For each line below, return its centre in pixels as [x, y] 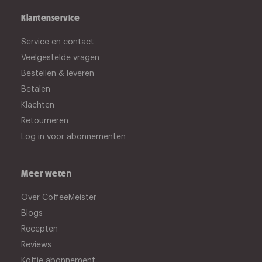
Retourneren [45, 121]
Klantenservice [50, 17]
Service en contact [58, 42]
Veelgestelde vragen [60, 58]
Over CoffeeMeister [59, 197]
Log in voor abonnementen [73, 137]
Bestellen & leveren [58, 73]
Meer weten [46, 173]
